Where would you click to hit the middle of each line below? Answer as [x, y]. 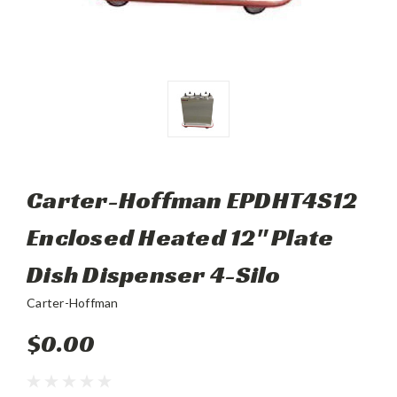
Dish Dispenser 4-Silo [154, 275]
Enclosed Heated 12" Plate [180, 237]
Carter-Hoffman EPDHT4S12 [192, 200]
